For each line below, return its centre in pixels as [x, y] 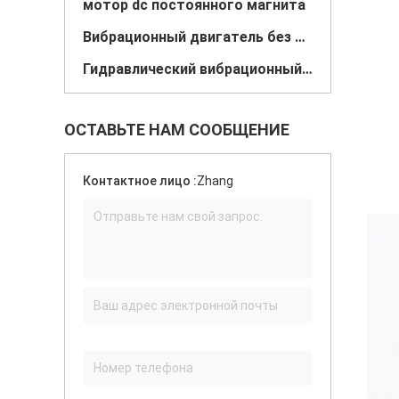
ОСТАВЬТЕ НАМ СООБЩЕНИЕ [177, 130]
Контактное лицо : [140, 181]
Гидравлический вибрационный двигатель [307, 69]
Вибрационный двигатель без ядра [300, 37]
